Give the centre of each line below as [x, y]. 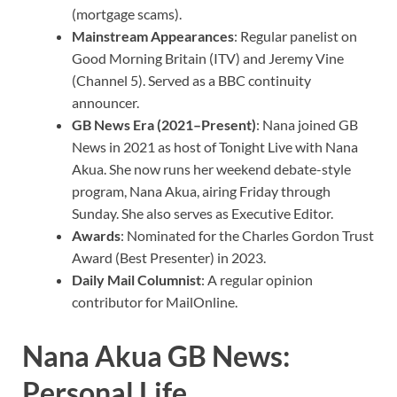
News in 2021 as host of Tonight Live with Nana [215, 146]
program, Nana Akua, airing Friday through [201, 191]
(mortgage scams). [127, 13]
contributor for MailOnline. [155, 301]
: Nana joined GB [307, 124]
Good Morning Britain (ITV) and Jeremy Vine [208, 58]
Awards [96, 235]
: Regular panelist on [296, 35]
